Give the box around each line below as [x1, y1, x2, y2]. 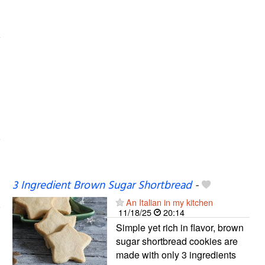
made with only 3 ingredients [115, 247, 236, 261]
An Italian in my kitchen [125, 195, 213, 208]
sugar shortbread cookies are [115, 234, 238, 248]
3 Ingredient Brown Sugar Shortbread [12, 176, 192, 195]
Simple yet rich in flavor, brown [115, 220, 244, 234]
